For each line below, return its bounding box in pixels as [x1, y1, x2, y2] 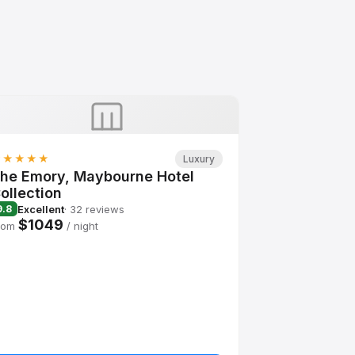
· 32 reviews [64, 202, 125, 216]
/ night [63, 219, 99, 232]
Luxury [182, 153, 215, 165]
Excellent [17, 202, 65, 216]
